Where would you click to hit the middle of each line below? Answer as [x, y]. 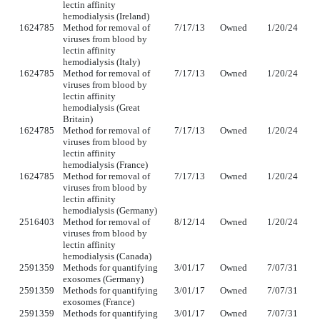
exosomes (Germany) [103, 279]
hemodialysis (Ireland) [106, 16]
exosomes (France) [99, 302]
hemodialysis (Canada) [107, 256]
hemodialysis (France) [105, 165]
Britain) [78, 119]
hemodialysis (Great [101, 108]
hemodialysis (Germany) [110, 211]
